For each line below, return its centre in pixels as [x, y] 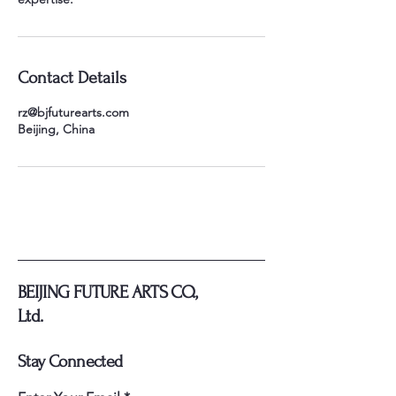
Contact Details [72, 78]
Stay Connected [70, 362]
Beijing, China [56, 129]
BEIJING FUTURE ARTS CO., [107, 292]
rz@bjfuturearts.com [73, 112]
